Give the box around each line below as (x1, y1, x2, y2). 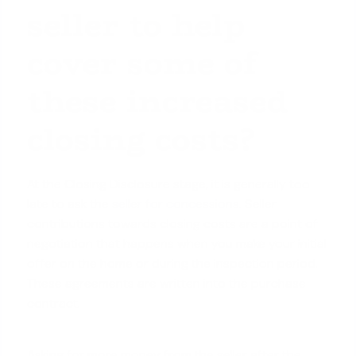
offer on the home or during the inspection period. (27, 254, 319, 272)
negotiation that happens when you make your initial (27, 234, 327, 252)
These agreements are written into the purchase (27, 274, 307, 292)
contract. (27, 294, 81, 311)
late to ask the (27, 195, 113, 212)
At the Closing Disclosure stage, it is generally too (27, 175, 311, 192)
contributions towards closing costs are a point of (27, 215, 319, 232)
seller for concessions (112, 195, 240, 212)
